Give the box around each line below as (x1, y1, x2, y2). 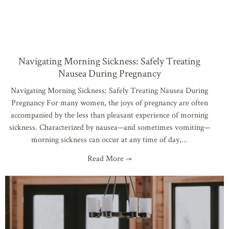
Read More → (87, 152, 132, 164)
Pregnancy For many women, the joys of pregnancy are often (11, 97, 208, 108)
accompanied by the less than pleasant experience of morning (11, 109, 208, 120)
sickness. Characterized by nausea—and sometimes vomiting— (9, 121, 210, 132)
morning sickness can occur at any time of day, (31, 133, 181, 145)
